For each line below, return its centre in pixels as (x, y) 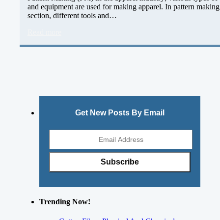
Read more (44, 32)
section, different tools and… (72, 16)
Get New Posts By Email (120, 113)
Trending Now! (65, 202)
